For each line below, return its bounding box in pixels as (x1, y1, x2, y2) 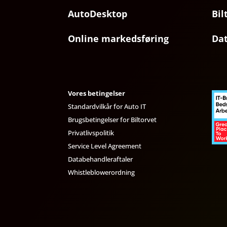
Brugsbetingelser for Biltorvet (68, 115, 157, 124)
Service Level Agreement (68, 141, 142, 150)
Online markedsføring (68, 32, 169, 45)
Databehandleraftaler (68, 154, 133, 164)
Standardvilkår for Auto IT (68, 101, 146, 111)
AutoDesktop (68, 8, 128, 20)
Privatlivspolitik (68, 128, 115, 137)
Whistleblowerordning (68, 167, 135, 177)
